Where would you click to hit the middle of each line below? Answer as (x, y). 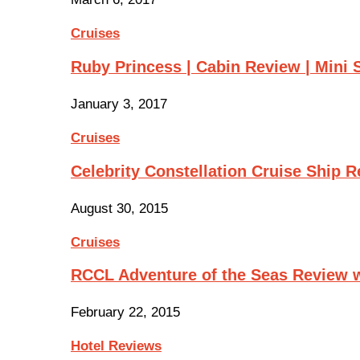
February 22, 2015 (125, 313)
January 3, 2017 (119, 104)
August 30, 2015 (119, 208)
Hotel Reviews (116, 346)
